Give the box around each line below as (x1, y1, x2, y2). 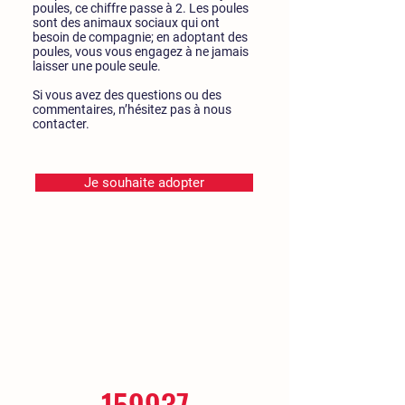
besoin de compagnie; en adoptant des (33, 30, 248, 44)
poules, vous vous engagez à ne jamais (33, 44, 249, 59)
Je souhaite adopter (84, 174, 204, 191)
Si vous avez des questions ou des (33, 88, 221, 102)
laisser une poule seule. (33, 59, 161, 73)
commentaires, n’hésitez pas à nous (33, 102, 231, 117)
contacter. (33, 117, 89, 131)
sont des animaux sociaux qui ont (33, 15, 220, 30)
